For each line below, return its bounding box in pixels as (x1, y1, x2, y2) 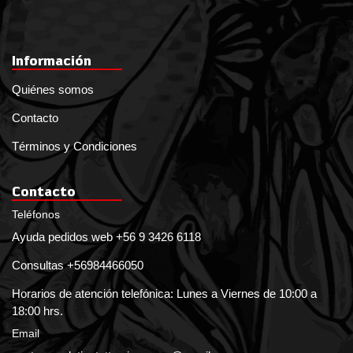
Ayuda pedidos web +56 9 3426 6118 (12, 229, 201, 243)
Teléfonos (12, 207, 60, 221)
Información (12, 51, 91, 69)
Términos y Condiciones (12, 139, 137, 153)
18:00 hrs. (12, 303, 63, 318)
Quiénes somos (12, 82, 94, 96)
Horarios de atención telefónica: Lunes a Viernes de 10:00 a (12, 286, 317, 300)
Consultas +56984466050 (12, 258, 143, 272)
